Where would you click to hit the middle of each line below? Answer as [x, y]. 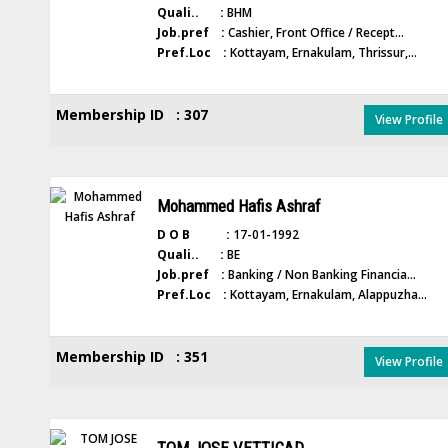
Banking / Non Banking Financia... [320, 274]
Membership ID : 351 [131, 356]
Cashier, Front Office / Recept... [314, 32]
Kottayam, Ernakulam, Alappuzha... [326, 294]
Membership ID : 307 [131, 114]
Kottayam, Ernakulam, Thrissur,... [321, 52]
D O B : [193, 234]
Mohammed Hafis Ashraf [238, 206]
